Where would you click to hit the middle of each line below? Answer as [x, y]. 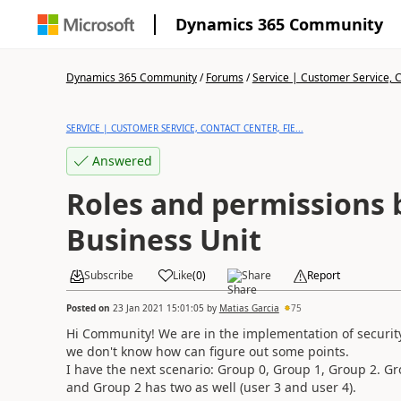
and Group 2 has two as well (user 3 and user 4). [211, 387]
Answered [122, 161]
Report [323, 275]
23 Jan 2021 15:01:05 [158, 307]
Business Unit [163, 239]
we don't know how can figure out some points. [207, 351]
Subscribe [108, 275]
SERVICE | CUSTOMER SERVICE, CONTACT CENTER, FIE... [184, 128]
